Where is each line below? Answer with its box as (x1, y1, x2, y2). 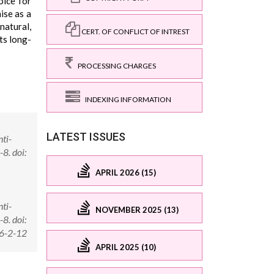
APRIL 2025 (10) (95, 242, 156, 252)
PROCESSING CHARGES (73, 61, 156, 70)
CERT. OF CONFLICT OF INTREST (80, 27, 190, 36)
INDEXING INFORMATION (80, 95, 171, 104)
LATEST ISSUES (46, 130, 125, 143)
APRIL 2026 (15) (95, 167, 156, 177)
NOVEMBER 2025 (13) (95, 204, 179, 215)
